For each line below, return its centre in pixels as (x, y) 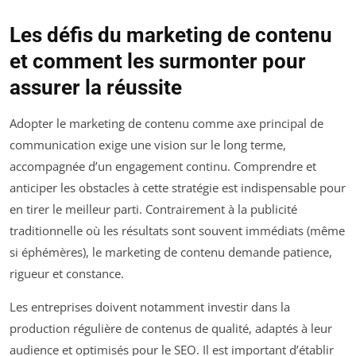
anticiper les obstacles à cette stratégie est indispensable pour (178, 187)
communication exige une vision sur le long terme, (148, 144)
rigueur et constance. (67, 273)
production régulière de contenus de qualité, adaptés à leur (171, 328)
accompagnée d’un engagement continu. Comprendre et (163, 166)
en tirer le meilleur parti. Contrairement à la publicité (153, 209)
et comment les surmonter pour (158, 61)
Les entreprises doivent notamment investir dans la (150, 306)
